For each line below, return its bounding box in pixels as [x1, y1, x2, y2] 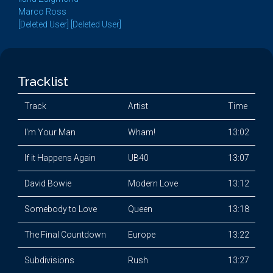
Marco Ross [18, 7, 66, 16]
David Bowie [24, 179, 71, 188]
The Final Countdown [24, 230, 106, 239]
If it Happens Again [24, 153, 96, 163]
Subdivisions [24, 255, 74, 265]
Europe [127, 230, 155, 239]
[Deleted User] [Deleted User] [18, 19, 121, 29]
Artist [127, 101, 148, 111]
